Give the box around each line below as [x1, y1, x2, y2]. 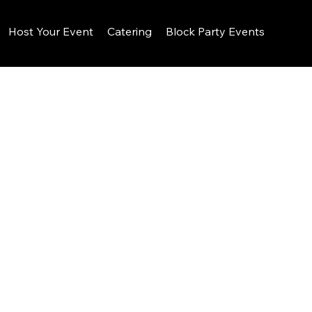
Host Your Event [8, 24, 93, 39]
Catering [107, 24, 152, 39]
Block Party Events [165, 24, 265, 39]
